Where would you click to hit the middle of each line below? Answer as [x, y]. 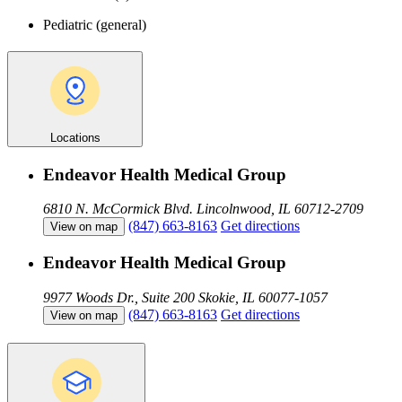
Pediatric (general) [95, 25]
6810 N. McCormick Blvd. [118, 209]
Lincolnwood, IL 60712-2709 [280, 209]
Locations [75, 137]
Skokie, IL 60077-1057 [263, 297]
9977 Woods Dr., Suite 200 [119, 297]
